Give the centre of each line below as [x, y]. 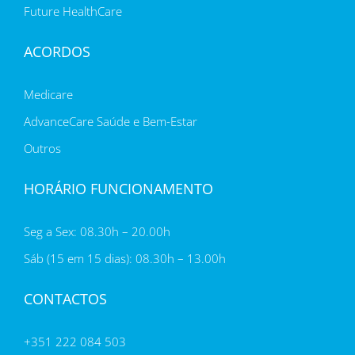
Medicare [48, 95]
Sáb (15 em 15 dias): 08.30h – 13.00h [125, 259]
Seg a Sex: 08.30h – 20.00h [97, 232]
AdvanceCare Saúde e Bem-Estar [111, 122]
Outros [42, 149]
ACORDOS [57, 52]
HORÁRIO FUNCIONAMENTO [118, 189]
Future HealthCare [73, 11]
